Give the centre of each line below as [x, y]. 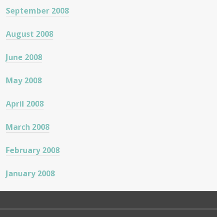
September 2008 [37, 11]
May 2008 [24, 81]
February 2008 [33, 150]
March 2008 [28, 127]
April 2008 [25, 104]
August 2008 [30, 34]
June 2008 [24, 57]
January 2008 [30, 174]
